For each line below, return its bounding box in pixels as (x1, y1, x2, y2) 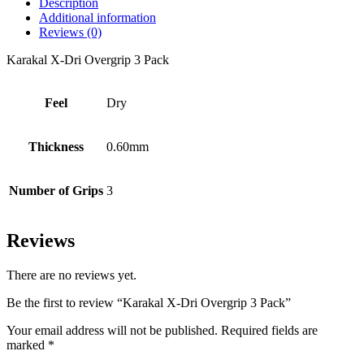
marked (6, 338, 48, 353)
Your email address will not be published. (6, 323, 218, 338)
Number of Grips (9, 184, 103, 198)
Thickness (28, 140, 84, 154)
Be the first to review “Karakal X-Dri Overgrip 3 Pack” (6, 296, 291, 310)
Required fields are (221, 323, 318, 338)
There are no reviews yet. (6, 268, 136, 283)
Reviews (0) (39, 25, 102, 40)
